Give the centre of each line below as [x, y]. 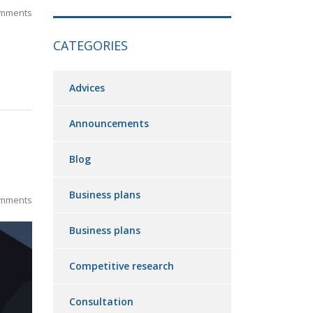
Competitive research [122, 266]
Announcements [109, 123]
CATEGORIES [90, 45]
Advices [87, 88]
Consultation [101, 301]
